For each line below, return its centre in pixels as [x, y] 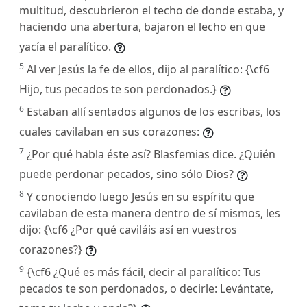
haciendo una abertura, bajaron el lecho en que [142, 26]
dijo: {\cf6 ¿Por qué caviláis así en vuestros [128, 229]
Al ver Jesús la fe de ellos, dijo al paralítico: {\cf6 [148, 69]
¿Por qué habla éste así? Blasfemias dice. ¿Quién [151, 154]
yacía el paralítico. [65, 46]
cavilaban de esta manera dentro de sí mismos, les [150, 213]
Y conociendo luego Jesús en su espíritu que [140, 196]
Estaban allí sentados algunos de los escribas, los [154, 111]
